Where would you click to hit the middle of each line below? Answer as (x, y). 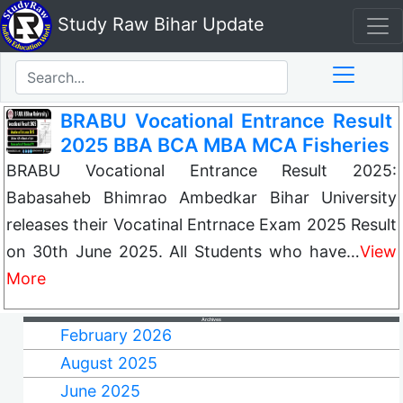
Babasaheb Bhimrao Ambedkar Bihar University (201, 197)
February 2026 (116, 335)
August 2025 (108, 363)
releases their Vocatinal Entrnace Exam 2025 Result (201, 224)
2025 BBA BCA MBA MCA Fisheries (225, 145)
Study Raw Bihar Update (158, 25)
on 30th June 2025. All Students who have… (183, 251)
